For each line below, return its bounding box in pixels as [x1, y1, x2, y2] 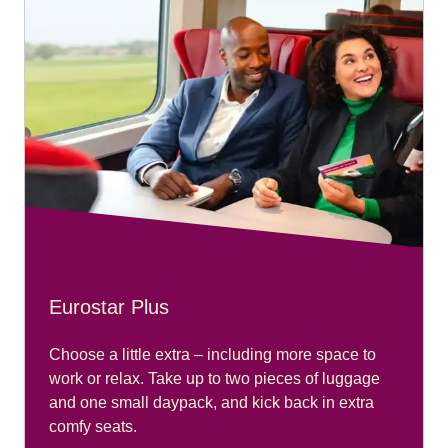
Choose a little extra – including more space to [49, 346, 376, 364]
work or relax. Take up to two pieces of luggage [49, 370, 380, 388]
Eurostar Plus [49, 296, 169, 319]
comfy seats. [49, 418, 137, 436]
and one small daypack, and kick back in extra [49, 394, 374, 412]
